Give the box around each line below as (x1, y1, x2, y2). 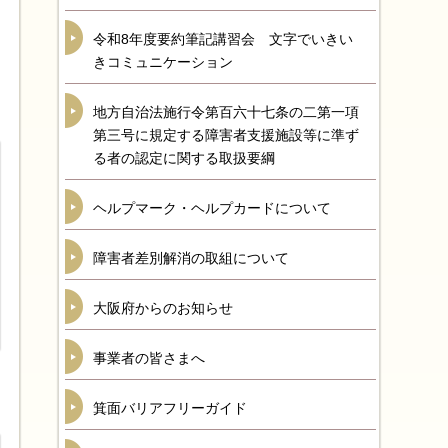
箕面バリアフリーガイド (93, 400, 247, 416)
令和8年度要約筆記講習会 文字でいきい (93, 31, 353, 47)
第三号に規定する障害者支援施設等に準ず (93, 127, 359, 143)
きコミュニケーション (93, 54, 233, 70)
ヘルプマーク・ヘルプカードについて (93, 200, 331, 216)
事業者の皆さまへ (93, 350, 205, 366)
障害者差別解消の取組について (93, 250, 289, 266)
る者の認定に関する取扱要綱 (93, 150, 275, 166)
